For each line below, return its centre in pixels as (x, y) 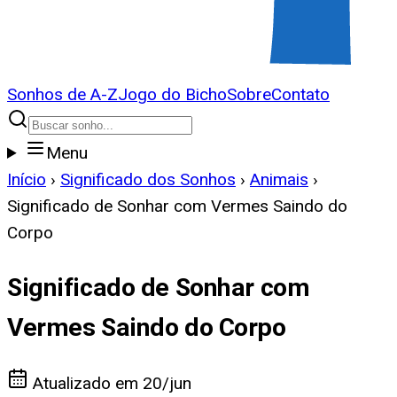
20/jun (167, 384)
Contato (300, 94)
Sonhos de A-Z (62, 94)
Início (27, 179)
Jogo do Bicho (172, 94)
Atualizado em (86, 384)
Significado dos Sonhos (148, 179)
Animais (279, 179)
